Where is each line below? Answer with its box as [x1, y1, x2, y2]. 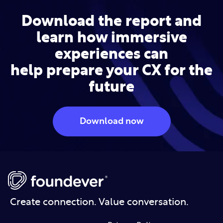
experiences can [55, 46, 168, 62]
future [89, 79, 134, 95]
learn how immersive [36, 30, 187, 45]
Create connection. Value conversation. [10, 197, 189, 208]
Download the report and [21, 13, 202, 29]
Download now [79, 117, 144, 126]
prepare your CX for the [46, 63, 213, 78]
